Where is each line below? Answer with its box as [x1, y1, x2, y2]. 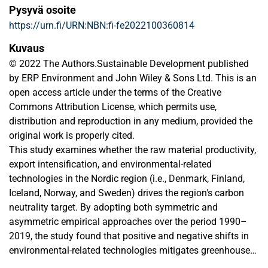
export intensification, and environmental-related [9, 159, 212, 170]
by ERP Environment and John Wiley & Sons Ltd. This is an [9, 72, 257, 84]
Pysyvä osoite [9, 4, 76, 17]
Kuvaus [9, 42, 44, 55]
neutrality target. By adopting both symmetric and [9, 202, 218, 214]
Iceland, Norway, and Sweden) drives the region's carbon [9, 187, 244, 199]
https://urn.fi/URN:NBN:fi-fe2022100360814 [9, 20, 194, 32]
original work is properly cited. [9, 130, 135, 142]
